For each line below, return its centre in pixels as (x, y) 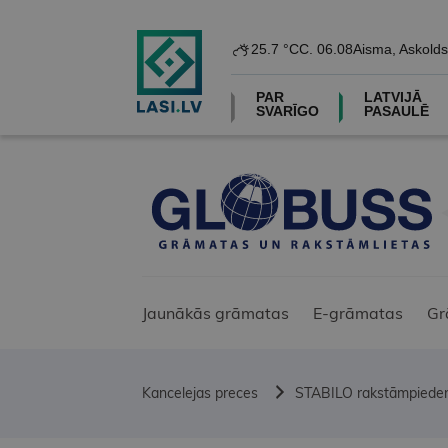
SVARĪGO (287, 111)
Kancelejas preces (200, 393)
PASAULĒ (396, 111)
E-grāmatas (358, 313)
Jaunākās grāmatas (215, 313)
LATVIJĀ (392, 97)
